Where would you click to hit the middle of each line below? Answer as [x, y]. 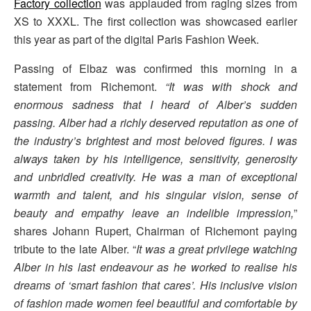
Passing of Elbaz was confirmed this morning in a [155, 69]
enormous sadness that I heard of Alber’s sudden [155, 105]
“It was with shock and [232, 87]
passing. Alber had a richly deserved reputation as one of [155, 123]
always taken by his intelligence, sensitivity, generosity [155, 159]
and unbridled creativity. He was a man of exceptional [155, 177]
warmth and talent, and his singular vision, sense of [155, 195]
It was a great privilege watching [217, 249]
